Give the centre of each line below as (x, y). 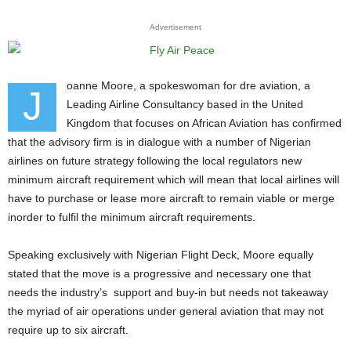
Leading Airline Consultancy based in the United (185, 104)
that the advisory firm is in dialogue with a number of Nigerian (159, 142)
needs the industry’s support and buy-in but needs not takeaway (168, 292)
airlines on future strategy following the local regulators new (155, 161)
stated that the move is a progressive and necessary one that (159, 273)
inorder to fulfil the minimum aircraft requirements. (132, 217)
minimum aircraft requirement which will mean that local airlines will (174, 179)
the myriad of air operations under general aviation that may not (166, 311)
